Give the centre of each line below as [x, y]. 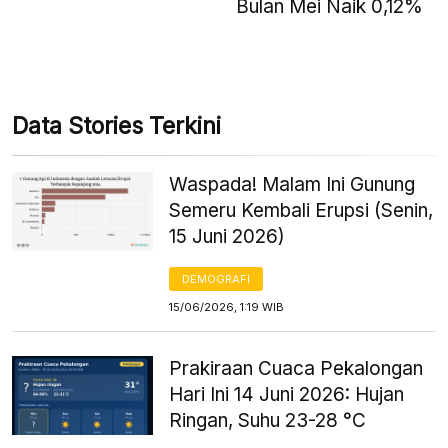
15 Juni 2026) [227, 236]
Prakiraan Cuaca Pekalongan [296, 368]
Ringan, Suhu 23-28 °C [268, 420]
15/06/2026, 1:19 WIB [227, 306]
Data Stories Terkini [116, 125]
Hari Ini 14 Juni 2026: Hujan [287, 394]
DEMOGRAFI [216, 278]
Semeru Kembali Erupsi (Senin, [301, 210]
